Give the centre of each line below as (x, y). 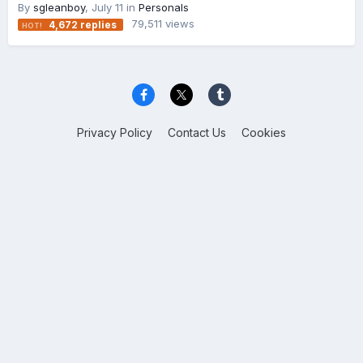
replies (98, 24)
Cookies (264, 133)
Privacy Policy (115, 133)
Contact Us (197, 133)
